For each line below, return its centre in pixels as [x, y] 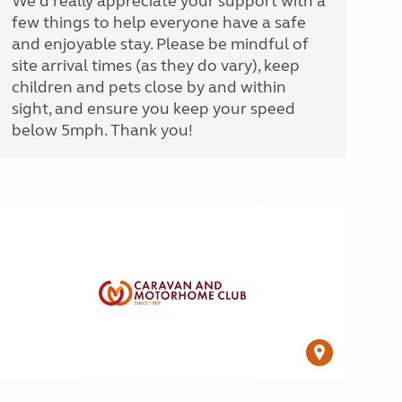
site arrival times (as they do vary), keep [155, 66]
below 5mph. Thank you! [102, 130]
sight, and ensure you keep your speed [153, 109]
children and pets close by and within [149, 87]
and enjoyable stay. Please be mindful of [160, 44]
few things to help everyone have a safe [158, 22]
